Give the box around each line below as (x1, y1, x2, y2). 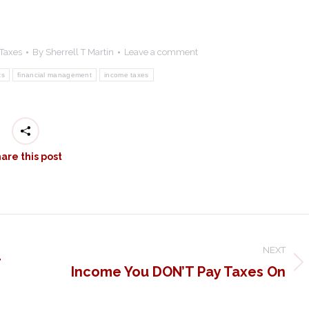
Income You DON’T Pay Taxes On (71, 263, 286, 280)
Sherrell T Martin (45, 47, 114, 57)
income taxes (104, 71, 149, 79)
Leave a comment (123, 47, 198, 57)
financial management (17, 71, 92, 79)
